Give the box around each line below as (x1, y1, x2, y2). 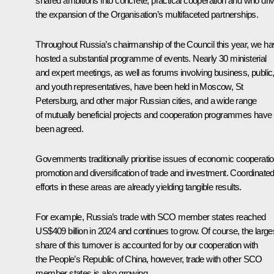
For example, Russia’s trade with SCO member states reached (35, 211, 266, 222)
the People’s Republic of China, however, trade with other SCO (35, 253, 262, 264)
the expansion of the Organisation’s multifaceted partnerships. (35, 9, 259, 20)
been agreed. (35, 123, 84, 134)
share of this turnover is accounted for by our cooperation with (35, 239, 258, 250)
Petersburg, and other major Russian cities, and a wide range (35, 95, 257, 106)
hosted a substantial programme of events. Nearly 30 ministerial (35, 53, 267, 64)
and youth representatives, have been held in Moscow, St (35, 81, 243, 92)
